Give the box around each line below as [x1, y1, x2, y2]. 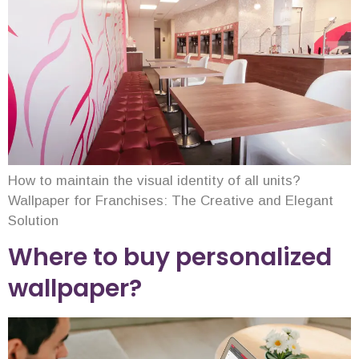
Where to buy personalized [8, 240, 332, 275]
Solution [8, 212, 58, 228]
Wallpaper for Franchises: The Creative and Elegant [8, 192, 333, 208]
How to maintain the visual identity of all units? [8, 172, 301, 188]
